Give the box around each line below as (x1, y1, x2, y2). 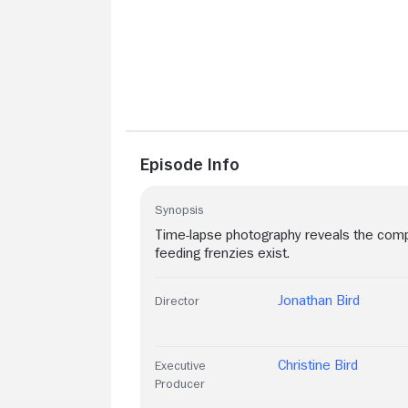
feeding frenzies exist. (155, 245, 290, 260)
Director (155, 293, 199, 307)
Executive (155, 358, 206, 372)
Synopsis (155, 202, 203, 216)
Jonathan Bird (278, 292, 360, 308)
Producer (155, 376, 205, 390)
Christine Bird (278, 357, 358, 372)
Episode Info (140, 154, 240, 173)
